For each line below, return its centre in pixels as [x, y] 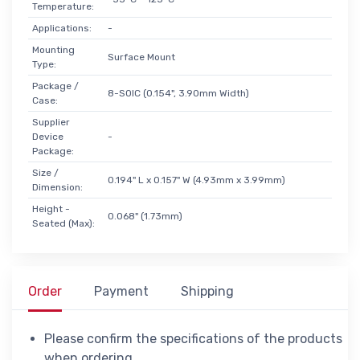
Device [47, 136]
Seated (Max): [63, 223]
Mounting [53, 49]
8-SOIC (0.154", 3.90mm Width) [178, 93]
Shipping [207, 291]
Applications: [61, 28]
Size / [45, 172]
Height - [51, 209]
